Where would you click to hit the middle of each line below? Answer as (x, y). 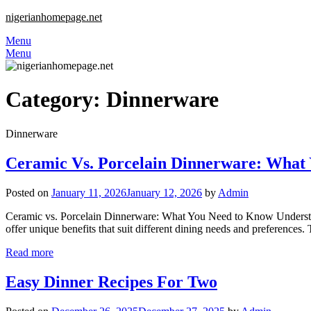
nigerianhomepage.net (54, 17)
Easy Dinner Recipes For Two (111, 281)
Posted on (28, 192)
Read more (30, 252)
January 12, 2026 (164, 192)
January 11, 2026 (89, 192)
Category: (56, 100)
